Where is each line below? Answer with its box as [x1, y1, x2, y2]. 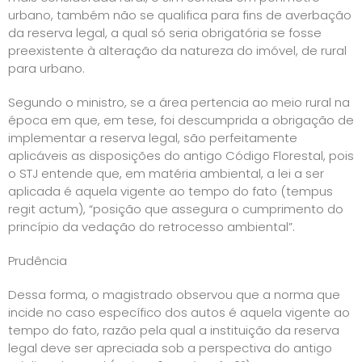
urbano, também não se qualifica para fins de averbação [8, 6, 351, 23]
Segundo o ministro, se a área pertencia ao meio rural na [8, 93, 350, 111]
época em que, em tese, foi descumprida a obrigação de [8, 111, 354, 128]
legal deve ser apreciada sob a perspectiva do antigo [8, 339, 332, 356]
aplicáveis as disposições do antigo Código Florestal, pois [8, 146, 354, 164]
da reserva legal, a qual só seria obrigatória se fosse [8, 23, 322, 41]
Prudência [8, 251, 67, 269]
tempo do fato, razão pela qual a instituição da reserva [8, 321, 339, 339]
